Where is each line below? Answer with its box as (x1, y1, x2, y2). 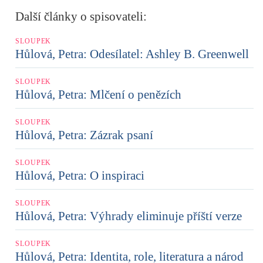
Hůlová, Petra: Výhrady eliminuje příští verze (15, 208, 242, 223)
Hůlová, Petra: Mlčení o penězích (15, 87, 181, 102)
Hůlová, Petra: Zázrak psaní (15, 127, 153, 142)
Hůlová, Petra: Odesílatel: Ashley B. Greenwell (15, 46, 249, 61)
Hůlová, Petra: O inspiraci (15, 168, 144, 183)
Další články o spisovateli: (15, 9, 147, 23)
